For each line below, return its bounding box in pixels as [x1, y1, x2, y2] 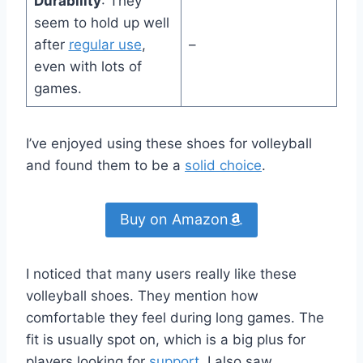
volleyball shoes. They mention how [26, 287, 258, 304]
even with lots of [33, 58, 142, 75]
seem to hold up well [33, 15, 169, 32]
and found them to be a [26, 157, 185, 174]
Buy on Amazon [120, 211, 228, 228]
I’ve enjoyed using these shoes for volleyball [26, 135, 312, 152]
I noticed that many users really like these [26, 265, 297, 282]
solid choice [185, 157, 262, 174]
